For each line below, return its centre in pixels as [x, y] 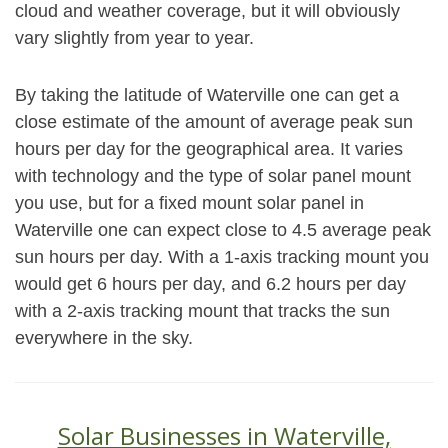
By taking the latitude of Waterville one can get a [207, 95]
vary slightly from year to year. [134, 38]
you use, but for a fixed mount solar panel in [189, 203]
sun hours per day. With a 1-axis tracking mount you [222, 257]
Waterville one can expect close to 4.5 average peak [223, 230]
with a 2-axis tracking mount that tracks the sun [202, 311]
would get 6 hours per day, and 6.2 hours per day [210, 284]
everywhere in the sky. [104, 338]
